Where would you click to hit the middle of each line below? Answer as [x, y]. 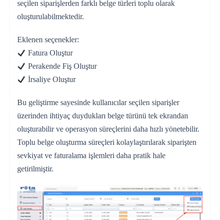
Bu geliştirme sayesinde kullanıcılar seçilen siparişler [98, 103]
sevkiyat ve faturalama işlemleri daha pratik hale [91, 156]
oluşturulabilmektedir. [50, 17]
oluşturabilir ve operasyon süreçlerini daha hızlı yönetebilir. [108, 129]
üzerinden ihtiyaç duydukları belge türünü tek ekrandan [102, 116]
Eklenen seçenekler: [48, 40]
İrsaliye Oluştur [51, 80]
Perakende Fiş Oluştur [62, 66]
